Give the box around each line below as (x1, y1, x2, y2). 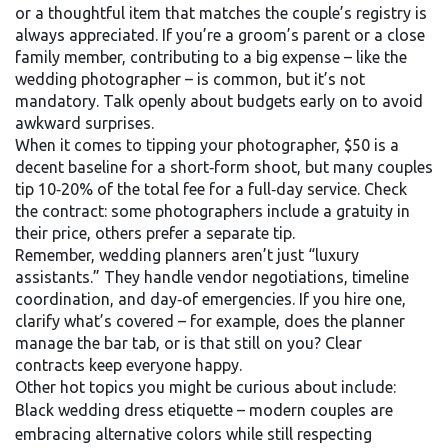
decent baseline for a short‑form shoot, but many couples (15, 158, 433, 176)
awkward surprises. (15, 114, 154, 132)
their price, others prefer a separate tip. (15, 224, 295, 242)
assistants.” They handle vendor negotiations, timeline (15, 268, 409, 286)
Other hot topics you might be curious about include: (15, 378, 396, 396)
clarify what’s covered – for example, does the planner (15, 312, 405, 330)
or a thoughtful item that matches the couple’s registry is (15, 4, 427, 22)
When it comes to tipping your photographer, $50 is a (15, 136, 399, 154)
